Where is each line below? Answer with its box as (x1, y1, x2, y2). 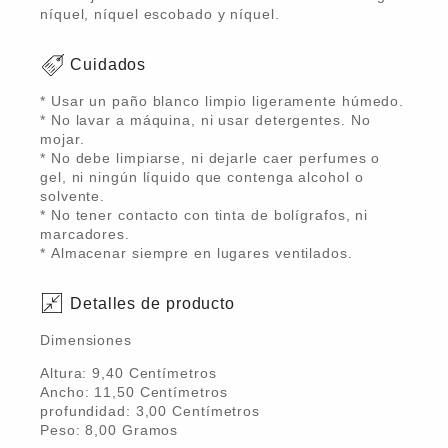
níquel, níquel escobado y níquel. (40, 6, 280, 22)
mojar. (40, 131, 90, 147)
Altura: (40, 365, 93, 381)
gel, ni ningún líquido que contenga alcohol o (40, 169, 364, 185)
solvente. (40, 188, 110, 204)
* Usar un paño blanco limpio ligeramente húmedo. (40, 93, 405, 109)
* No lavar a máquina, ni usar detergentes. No (40, 112, 371, 128)
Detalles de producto (70, 295, 235, 312)
